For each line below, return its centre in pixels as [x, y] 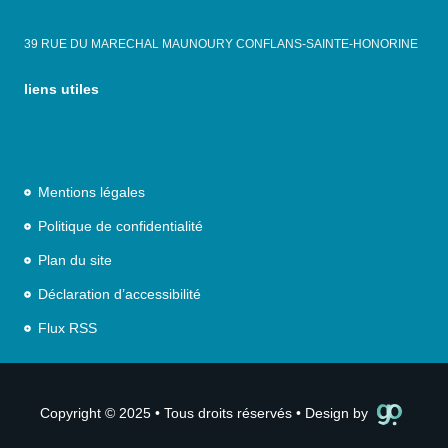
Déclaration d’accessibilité [119, 294]
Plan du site [74, 260]
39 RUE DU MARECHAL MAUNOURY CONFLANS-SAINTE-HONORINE [221, 44]
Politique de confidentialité [120, 226]
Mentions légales [91, 192]
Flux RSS [67, 328]
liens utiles [61, 89]
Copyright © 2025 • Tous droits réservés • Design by [203, 413]
